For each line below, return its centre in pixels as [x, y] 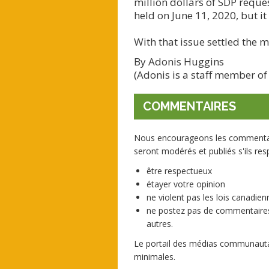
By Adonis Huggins [179, 62]
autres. [159, 224]
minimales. [154, 257]
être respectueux [179, 171]
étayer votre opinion [186, 184]
